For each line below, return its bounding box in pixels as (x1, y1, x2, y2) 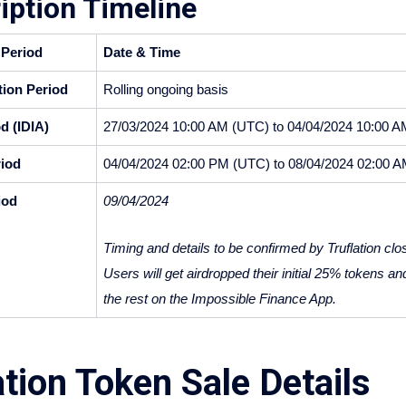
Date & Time (102, 45, 180, 61)
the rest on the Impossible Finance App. (102, 292, 336, 307)
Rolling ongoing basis (102, 82, 228, 98)
